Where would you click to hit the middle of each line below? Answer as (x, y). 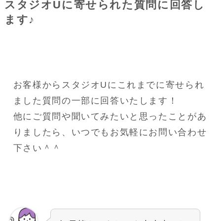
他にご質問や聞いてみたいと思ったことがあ (110, 117)
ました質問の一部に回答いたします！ (95, 101)
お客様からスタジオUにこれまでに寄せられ (109, 85)
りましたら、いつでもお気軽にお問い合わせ (110, 132)
